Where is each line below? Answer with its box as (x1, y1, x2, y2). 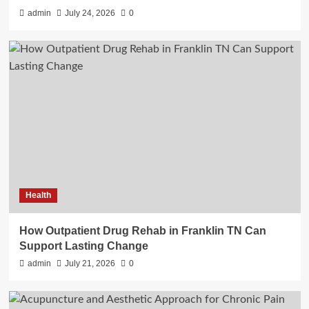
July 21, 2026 (64, 258, 115, 268)
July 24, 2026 (64, 8, 115, 18)
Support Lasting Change (19, 239, 148, 252)
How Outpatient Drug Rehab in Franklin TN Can (19, 224, 266, 237)
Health (25, 190, 51, 200)
